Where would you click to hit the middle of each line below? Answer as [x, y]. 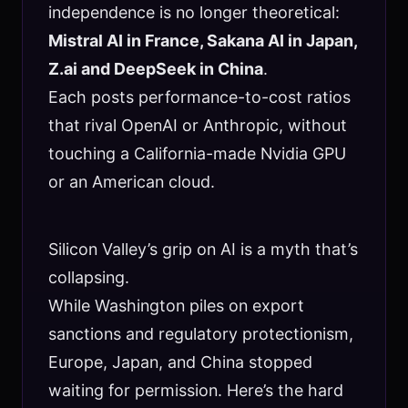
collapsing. [88, 277]
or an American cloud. [131, 181]
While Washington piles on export [176, 305]
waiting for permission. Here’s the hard [195, 390]
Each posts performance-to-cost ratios [199, 97]
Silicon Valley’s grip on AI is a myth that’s [203, 249]
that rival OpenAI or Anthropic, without [197, 125]
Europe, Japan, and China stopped [180, 362]
